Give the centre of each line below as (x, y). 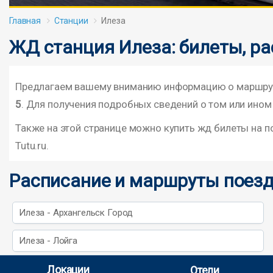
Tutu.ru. (32, 145)
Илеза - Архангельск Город (76, 213)
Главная (25, 21)
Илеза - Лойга (48, 241)
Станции (71, 21)
